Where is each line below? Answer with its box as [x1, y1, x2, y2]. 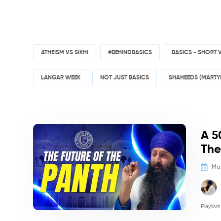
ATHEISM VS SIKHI [41, 50, 89, 56]
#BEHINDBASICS [108, 50, 152, 56]
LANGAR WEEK [41, 75, 81, 81]
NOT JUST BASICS [100, 75, 149, 81]
